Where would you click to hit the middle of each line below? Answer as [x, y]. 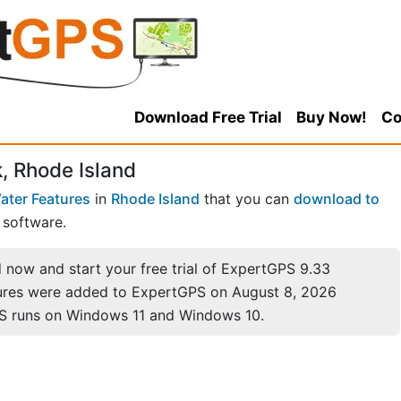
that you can [247, 199]
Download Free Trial [208, 117]
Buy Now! [331, 117]
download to [337, 199]
